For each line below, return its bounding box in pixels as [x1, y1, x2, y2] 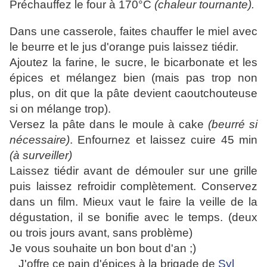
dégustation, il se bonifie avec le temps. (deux [10, 211, 257, 224]
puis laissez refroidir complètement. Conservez [10, 180, 257, 193]
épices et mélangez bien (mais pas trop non [10, 72, 257, 85]
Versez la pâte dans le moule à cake [10, 118, 208, 131]
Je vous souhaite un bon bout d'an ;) [10, 242, 196, 255]
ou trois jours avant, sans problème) [10, 226, 193, 240]
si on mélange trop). [10, 103, 111, 116]
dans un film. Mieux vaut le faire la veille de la [10, 195, 257, 209]
